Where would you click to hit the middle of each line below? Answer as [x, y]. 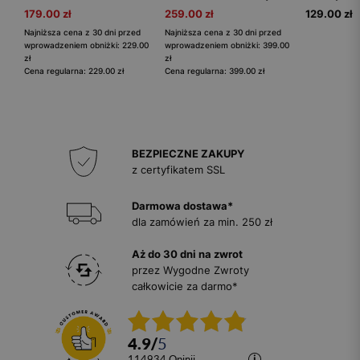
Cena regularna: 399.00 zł [215, 71]
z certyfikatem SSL [178, 170]
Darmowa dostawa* [182, 206]
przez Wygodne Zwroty [190, 270]
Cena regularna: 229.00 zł [74, 71]
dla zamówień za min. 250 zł [202, 222]
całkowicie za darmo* [185, 286]
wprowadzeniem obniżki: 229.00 [86, 45]
